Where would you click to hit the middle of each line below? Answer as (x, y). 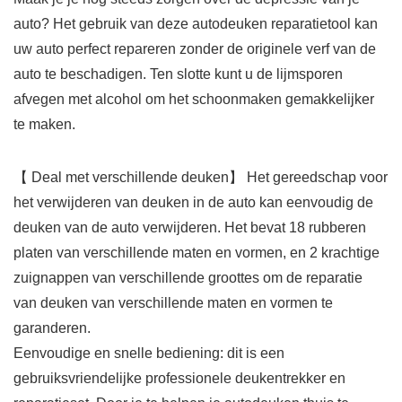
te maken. (44, 125)
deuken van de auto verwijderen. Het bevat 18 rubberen (190, 228)
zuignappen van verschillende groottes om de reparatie (188, 278)
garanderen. (52, 328)
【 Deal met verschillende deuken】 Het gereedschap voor (201, 178)
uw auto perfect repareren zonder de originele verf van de (195, 49)
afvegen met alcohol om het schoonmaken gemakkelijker (194, 100)
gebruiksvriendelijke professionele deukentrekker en (179, 379)
